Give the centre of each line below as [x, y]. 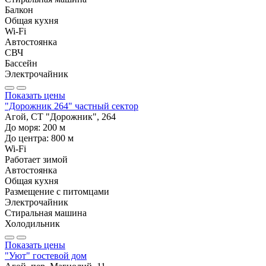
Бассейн [21, 64]
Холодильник [32, 224]
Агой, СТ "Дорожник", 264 [60, 117]
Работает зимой [36, 160]
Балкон [19, 10]
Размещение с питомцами [57, 192]
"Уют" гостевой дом [46, 256]
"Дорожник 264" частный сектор [72, 106]
